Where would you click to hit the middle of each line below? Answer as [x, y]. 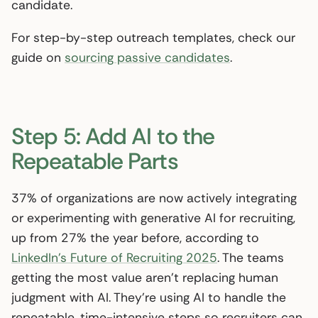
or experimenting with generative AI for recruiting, [153, 218]
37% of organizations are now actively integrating [154, 198]
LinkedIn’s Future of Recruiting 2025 [114, 257]
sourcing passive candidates [147, 57]
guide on [38, 57]
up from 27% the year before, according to [135, 237]
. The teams [251, 257]
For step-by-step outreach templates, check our [153, 37]
